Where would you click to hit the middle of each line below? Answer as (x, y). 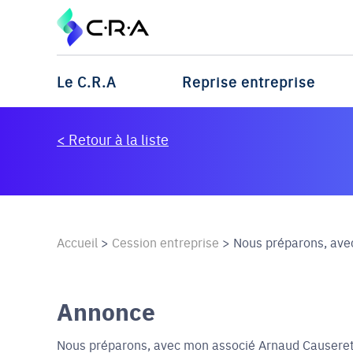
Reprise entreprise (248, 82)
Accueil (77, 242)
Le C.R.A (87, 82)
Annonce (106, 311)
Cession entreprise (167, 242)
